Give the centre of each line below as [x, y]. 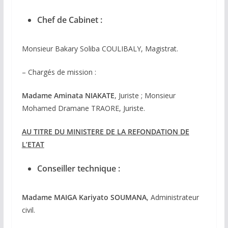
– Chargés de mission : [59, 72]
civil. [28, 210]
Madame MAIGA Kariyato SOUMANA [84, 197]
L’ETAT [33, 145]
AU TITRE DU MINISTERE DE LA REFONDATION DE [105, 132]
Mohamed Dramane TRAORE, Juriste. [83, 108]
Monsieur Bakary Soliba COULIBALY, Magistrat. [100, 49]
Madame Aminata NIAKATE [68, 96]
